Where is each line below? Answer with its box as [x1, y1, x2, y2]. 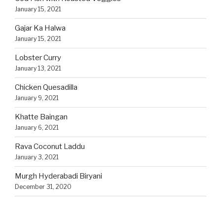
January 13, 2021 [15, 65, 61, 73]
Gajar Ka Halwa [15, 24, 66, 33]
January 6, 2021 [15, 124, 59, 132]
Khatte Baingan [15, 112, 68, 122]
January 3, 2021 [15, 153, 59, 161]
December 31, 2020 [15, 183, 72, 191]
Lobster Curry [15, 53, 61, 63]
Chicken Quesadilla [15, 83, 77, 92]
